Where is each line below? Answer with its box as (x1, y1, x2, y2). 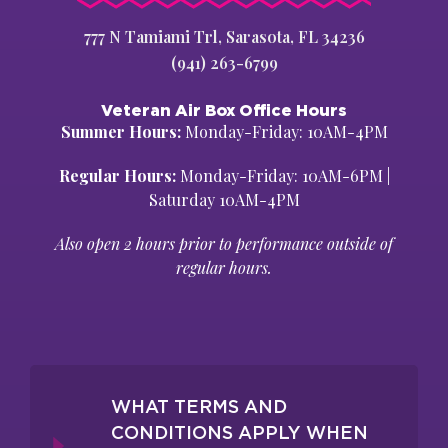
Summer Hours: (60, 121, 181, 142)
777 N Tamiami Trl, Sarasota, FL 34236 (83, 26, 365, 47)
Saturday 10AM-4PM (148, 189, 300, 210)
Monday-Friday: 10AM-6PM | (175, 165, 390, 186)
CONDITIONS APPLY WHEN (111, 421, 368, 444)
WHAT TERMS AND (111, 395, 287, 418)
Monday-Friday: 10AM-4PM (180, 121, 388, 142)
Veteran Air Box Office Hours (101, 99, 347, 121)
